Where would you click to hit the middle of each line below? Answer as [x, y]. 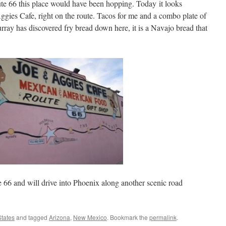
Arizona [60, 217]
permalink [163, 217]
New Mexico [90, 217]
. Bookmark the [128, 217]
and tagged [32, 217]
